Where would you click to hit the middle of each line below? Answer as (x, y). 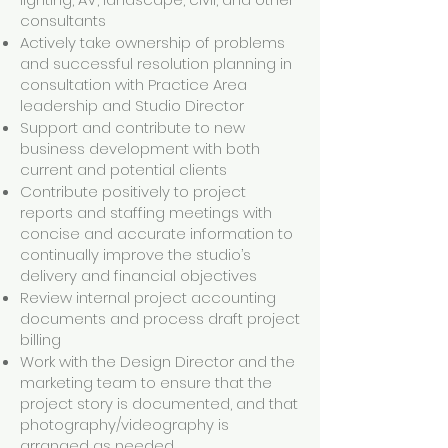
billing (44, 339)
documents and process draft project (160, 318)
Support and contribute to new (132, 127)
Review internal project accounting (148, 297)
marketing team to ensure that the (146, 382)
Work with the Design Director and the (157, 361)
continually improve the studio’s (135, 254)
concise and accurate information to (156, 233)
